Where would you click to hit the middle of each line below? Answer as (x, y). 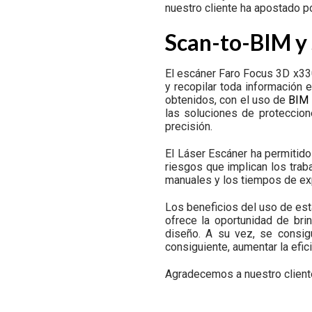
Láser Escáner (212, 153)
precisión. (189, 126)
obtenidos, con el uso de (227, 100)
